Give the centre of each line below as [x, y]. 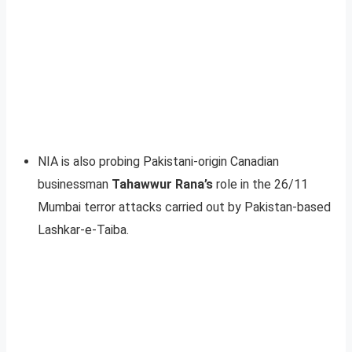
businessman [75, 184]
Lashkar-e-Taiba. [83, 229]
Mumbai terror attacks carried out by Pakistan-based [184, 207]
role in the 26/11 [260, 184]
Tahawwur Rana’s [162, 184]
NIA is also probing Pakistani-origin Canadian [158, 161]
